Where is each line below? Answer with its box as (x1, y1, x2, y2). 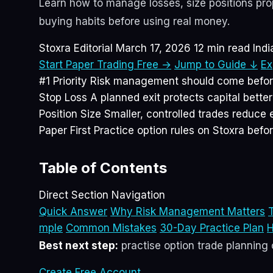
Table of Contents (39, 159, 167, 177)
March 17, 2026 (116, 42, 191, 55)
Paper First (39, 124, 91, 137)
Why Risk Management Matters (110, 205, 265, 218)
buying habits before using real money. (39, 15, 230, 28)
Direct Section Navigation (39, 189, 165, 202)
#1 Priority (39, 75, 87, 88)
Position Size (39, 108, 101, 121)
